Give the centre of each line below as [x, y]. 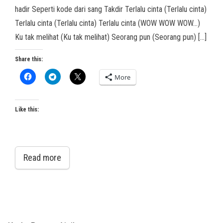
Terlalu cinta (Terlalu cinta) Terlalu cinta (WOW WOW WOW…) [108, 23]
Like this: [27, 110]
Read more [42, 158]
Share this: [29, 59]
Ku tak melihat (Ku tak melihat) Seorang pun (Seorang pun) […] [111, 37]
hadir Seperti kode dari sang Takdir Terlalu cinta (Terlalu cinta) [111, 9]
